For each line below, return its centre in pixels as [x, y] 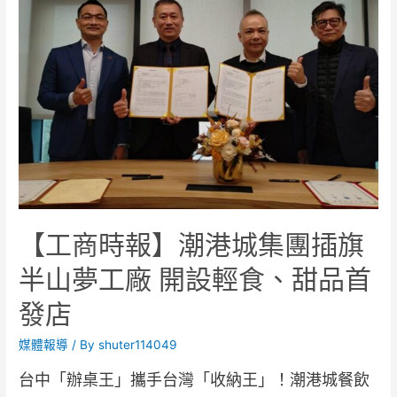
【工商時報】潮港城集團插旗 [192, 244]
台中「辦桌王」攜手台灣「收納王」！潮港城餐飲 [195, 380]
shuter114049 [138, 344]
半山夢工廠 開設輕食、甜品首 [195, 279]
